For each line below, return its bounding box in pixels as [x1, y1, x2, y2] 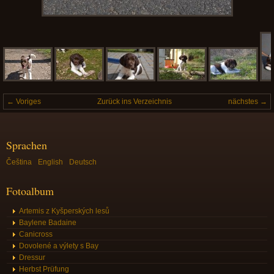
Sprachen [6, 138, 47, 152]
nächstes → [228, 97, 267, 106]
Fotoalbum [6, 183, 54, 198]
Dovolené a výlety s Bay [19, 242, 98, 250]
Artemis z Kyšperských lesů [19, 207, 109, 215]
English [38, 158, 63, 166]
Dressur [19, 253, 45, 262]
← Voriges [7, 97, 41, 106]
